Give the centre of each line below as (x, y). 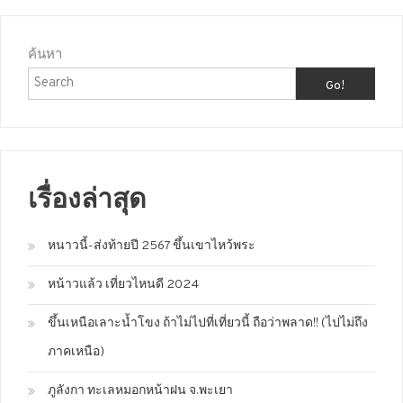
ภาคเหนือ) (76, 352)
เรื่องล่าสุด (87, 198)
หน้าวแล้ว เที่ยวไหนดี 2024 (123, 284)
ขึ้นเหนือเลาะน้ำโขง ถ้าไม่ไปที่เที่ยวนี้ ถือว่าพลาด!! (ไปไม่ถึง (208, 323)
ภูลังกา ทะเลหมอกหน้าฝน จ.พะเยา (140, 390)
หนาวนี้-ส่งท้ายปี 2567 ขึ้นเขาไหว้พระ (152, 246)
